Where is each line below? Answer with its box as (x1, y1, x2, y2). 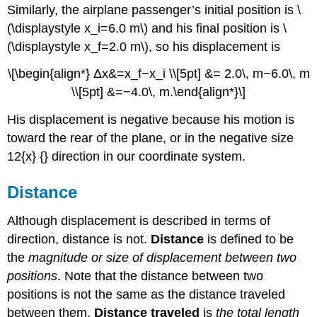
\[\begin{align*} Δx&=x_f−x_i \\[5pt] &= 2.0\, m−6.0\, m (7, 67, 310, 81)
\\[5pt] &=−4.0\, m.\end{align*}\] (71, 85, 246, 100)
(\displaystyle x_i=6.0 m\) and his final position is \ (7, 21, 287, 35)
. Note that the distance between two (57, 269, 264, 284)
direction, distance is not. (7, 232, 151, 247)
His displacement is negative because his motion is (7, 113, 295, 127)
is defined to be (204, 232, 294, 247)
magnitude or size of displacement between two (28, 250, 297, 265)
